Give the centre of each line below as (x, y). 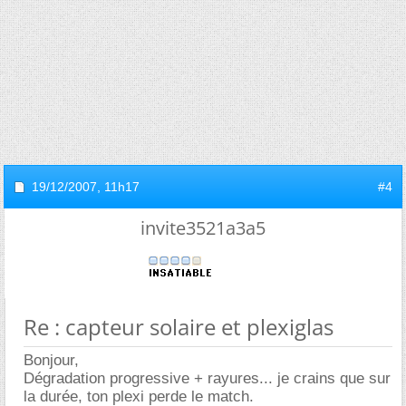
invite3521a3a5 (203, 228)
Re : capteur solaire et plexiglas (179, 327)
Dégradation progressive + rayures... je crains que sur (207, 378)
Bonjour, (51, 360)
